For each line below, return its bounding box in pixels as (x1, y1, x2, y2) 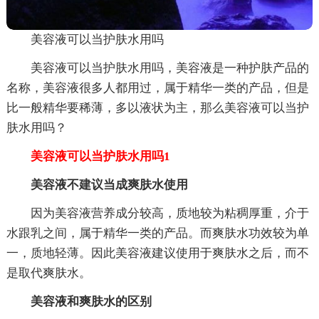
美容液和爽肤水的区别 (30, 294, 152, 308)
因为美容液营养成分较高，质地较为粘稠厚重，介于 (30, 206, 309, 220)
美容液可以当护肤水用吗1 (6, 149, 170, 163)
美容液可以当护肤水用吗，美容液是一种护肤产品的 (30, 61, 309, 75)
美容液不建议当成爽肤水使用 (30, 177, 188, 192)
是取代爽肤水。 (6, 266, 91, 280)
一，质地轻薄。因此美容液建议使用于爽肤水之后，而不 (6, 246, 309, 260)
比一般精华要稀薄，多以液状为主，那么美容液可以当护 (6, 100, 309, 115)
